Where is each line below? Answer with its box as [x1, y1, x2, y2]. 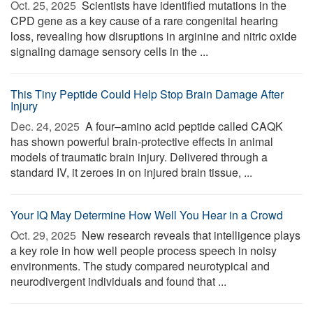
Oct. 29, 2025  [10, 227, 79, 243]
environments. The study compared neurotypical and [10, 258, 270, 274]
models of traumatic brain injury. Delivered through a [10, 149, 268, 165]
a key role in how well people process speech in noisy [10, 242, 277, 259]
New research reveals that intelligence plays [79, 227, 300, 243]
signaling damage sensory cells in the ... [10, 43, 208, 59]
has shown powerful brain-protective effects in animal [10, 133, 273, 150]
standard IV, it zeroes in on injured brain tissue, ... [10, 164, 252, 180]
